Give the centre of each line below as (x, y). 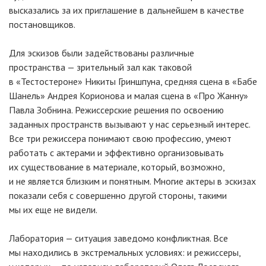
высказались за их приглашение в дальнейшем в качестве (126, 10)
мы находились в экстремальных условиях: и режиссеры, (125, 252)
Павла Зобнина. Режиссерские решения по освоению (116, 110)
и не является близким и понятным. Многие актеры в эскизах (132, 181)
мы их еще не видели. (53, 210)
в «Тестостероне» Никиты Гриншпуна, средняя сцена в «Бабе (133, 81)
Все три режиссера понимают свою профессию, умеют (120, 138)
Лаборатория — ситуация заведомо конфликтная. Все (118, 238)
